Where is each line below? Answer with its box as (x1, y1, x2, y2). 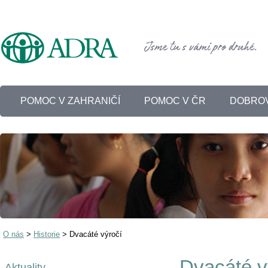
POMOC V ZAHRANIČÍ (20, 96, 120, 106)
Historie (33, 230, 60, 239)
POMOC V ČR (144, 96, 206, 106)
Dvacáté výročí (69, 230, 122, 239)
